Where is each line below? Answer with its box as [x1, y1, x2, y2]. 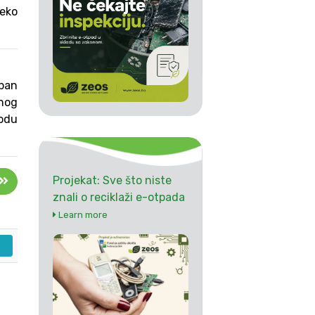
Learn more [56, 209, 108, 220]
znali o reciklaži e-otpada [52, 190, 185, 204]
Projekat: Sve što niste [52, 173, 172, 187]
